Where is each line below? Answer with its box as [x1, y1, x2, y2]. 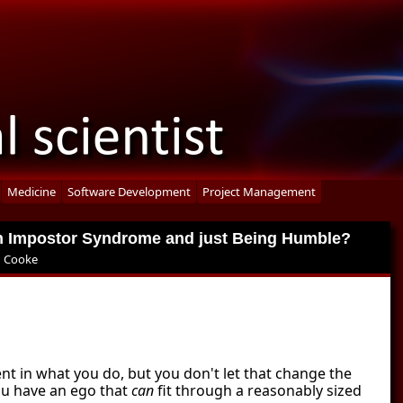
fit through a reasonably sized [154, 381, 362, 400]
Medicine [7, 184, 56, 200]
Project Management [202, 184, 316, 200]
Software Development [67, 184, 191, 200]
